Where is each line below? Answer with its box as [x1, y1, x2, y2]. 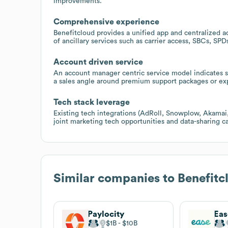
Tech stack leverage [53, 98, 130, 106]
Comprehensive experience [53, 17, 159, 26]
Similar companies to [53, 172, 178, 185]
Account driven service [53, 58, 143, 66]
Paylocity [88, 210, 124, 218]
